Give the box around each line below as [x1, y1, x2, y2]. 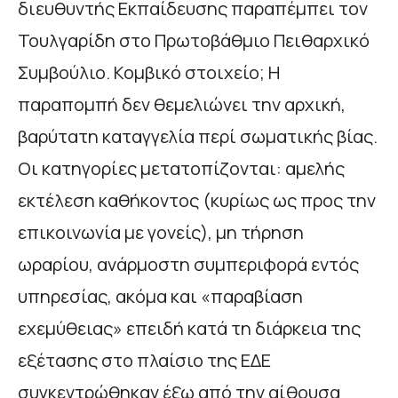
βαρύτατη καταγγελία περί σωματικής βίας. [18, 123, 378, 148]
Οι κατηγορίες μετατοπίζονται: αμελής [18, 155, 345, 180]
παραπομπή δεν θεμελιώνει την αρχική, [18, 92, 346, 116]
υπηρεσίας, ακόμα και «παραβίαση [18, 283, 303, 308]
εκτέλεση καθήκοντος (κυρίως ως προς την [18, 187, 376, 212]
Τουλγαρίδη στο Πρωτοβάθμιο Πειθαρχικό [18, 28, 370, 52]
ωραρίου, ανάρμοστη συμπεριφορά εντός [18, 251, 359, 276]
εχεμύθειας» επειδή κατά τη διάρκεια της [18, 315, 361, 340]
